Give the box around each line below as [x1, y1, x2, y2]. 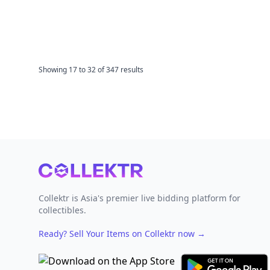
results [119, 64, 143, 75]
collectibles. [39, 204, 86, 216]
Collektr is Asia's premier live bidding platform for [39, 192, 240, 204]
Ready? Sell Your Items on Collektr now [39, 228, 197, 239]
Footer [38, 163, 68, 177]
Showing [39, 64, 69, 75]
